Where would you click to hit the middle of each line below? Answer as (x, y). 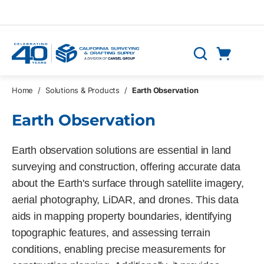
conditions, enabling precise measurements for (119, 249)
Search (206, 60)
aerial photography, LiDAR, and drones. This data (125, 200)
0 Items (241, 68)
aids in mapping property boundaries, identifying (122, 216)
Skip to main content (56, 16)
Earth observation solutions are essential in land (122, 150)
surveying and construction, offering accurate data (126, 167)
